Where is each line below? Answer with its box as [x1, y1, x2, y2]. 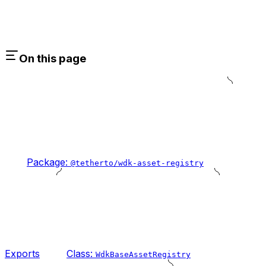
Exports [5, 247, 40, 259]
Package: [27, 156, 71, 168]
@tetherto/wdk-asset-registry [71, 158, 204, 167]
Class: [66, 247, 96, 259]
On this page [19, 51, 86, 65]
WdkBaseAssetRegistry [96, 249, 191, 259]
